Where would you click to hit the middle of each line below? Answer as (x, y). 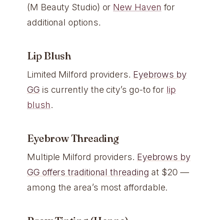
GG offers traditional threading (88, 172)
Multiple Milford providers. (82, 157)
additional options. (64, 22)
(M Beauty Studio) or (70, 7)
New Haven (137, 7)
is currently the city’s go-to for (103, 89)
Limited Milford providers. (80, 74)
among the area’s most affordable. (97, 187)
